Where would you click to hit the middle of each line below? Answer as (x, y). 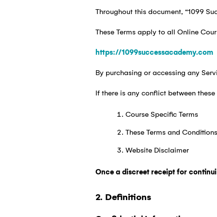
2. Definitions (123, 197)
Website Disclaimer (157, 150)
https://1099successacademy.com (154, 53)
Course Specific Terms (162, 115)
